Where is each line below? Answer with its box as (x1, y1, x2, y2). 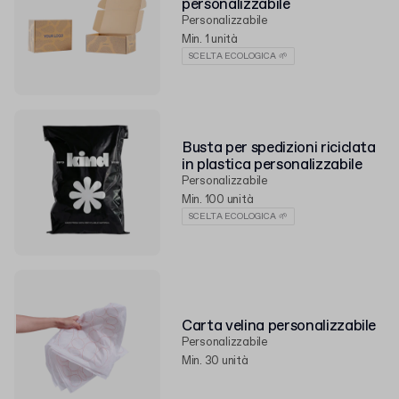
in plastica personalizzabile (182, 155, 362, 175)
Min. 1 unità (182, 32, 238, 47)
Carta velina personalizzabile (182, 315, 377, 337)
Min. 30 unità (182, 353, 248, 369)
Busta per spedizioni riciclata (182, 138, 376, 159)
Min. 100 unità (182, 192, 254, 208)
